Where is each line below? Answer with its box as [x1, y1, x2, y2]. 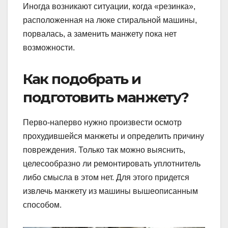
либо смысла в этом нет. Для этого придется [23, 173, 189, 182]
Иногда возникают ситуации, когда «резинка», [23, 2, 195, 11]
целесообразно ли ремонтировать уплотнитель [23, 159, 201, 168]
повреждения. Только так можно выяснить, [23, 145, 185, 154]
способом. [23, 200, 62, 209]
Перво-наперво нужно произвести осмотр [23, 118, 182, 127]
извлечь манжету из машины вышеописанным [23, 186, 198, 195]
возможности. [23, 43, 75, 52]
